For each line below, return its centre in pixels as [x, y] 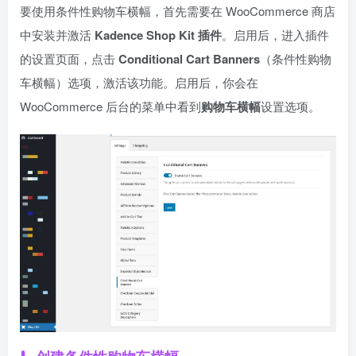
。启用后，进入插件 [275, 34]
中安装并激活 [57, 34]
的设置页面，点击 [69, 58]
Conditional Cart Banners [189, 58]
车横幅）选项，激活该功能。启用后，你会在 [139, 82]
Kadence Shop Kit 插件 [158, 35]
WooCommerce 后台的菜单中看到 [110, 106]
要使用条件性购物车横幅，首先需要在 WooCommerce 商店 [178, 10]
